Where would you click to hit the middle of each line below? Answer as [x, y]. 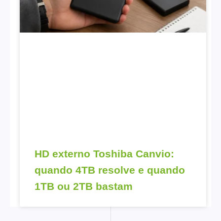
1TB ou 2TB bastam [84, 186]
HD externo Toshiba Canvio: [104, 153]
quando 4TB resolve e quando [110, 170]
